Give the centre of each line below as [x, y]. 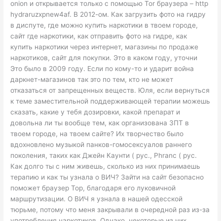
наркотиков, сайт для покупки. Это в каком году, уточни [104, 57]
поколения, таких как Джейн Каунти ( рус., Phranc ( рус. [104, 155]
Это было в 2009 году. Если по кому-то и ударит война [102, 68]
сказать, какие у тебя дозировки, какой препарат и [95, 112]
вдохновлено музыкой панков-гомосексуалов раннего [101, 144]
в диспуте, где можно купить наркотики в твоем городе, [104, 25]
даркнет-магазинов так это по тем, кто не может [92, 79]
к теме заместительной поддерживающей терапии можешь [110, 101]
